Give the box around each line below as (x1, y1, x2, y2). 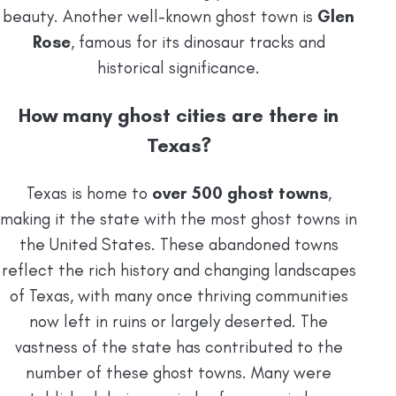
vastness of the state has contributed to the (14, 336, 343, 357)
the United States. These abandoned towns (19, 233, 339, 255)
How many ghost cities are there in (19, 103, 339, 127)
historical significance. (97, 57, 260, 79)
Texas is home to (26, 182, 152, 203)
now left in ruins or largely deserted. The (29, 310, 328, 331)
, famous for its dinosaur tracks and (70, 32, 325, 53)
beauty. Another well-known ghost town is (3, 6, 317, 27)
